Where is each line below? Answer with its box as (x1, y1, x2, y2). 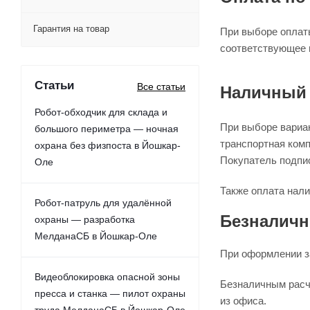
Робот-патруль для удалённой (35, 197, 172, 208)
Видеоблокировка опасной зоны (35, 271, 180, 282)
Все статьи (137, 81, 185, 92)
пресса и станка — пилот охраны (35, 288, 185, 299)
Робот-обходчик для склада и (35, 107, 167, 118)
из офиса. (220, 295, 266, 307)
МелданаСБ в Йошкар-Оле (35, 230, 157, 241)
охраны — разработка (35, 214, 135, 225)
